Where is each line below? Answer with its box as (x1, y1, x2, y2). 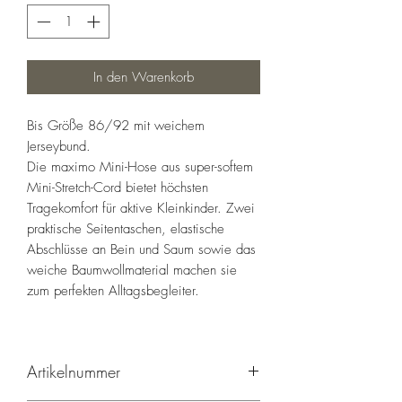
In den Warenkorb (93, 68, 194, 87)
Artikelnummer (27, 361, 120, 383)
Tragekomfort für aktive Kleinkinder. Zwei (27, 199, 255, 218)
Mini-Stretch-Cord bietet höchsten (27, 179, 208, 197)
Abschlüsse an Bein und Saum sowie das (27, 240, 256, 259)
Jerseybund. (27, 137, 91, 156)
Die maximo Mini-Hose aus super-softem (27, 158, 253, 177)
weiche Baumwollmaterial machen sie (27, 261, 237, 280)
